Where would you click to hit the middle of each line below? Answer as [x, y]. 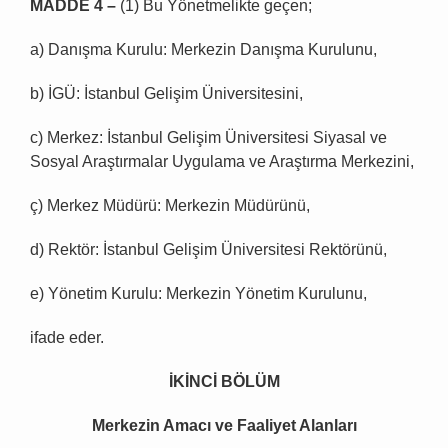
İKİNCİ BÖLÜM [224, 382]
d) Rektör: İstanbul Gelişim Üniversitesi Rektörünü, [208, 250]
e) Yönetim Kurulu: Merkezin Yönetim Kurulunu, [198, 294]
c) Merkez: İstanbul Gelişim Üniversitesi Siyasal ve [208, 138]
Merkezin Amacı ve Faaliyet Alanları [224, 426]
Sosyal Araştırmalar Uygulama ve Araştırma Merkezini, [222, 162]
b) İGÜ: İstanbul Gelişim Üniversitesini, [166, 94]
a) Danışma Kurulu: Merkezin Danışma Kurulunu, [203, 50]
